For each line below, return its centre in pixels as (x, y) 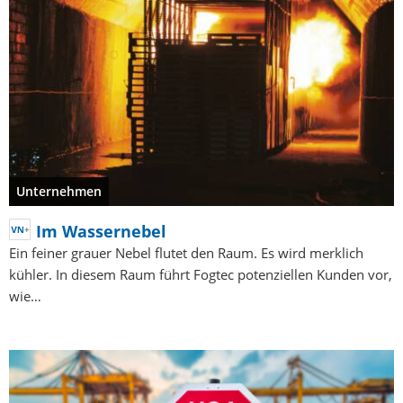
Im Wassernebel (101, 232)
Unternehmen (59, 192)
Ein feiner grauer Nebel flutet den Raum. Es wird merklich (186, 253)
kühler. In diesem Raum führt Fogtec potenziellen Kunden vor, (201, 275)
